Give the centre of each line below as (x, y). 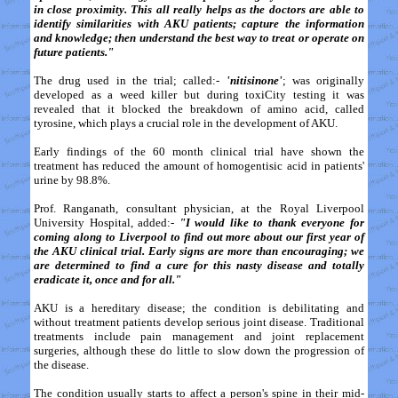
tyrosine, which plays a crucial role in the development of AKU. (186, 123)
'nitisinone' (254, 80)
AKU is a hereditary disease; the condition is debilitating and (199, 308)
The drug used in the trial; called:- (130, 80)
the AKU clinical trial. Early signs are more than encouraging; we (199, 251)
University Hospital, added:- (107, 223)
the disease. (61, 365)
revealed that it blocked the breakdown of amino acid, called (199, 109)
